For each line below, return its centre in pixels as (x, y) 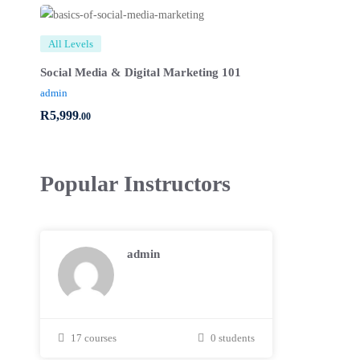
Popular (79, 183)
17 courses (94, 337)
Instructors (174, 183)
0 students (232, 337)
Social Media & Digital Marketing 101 (141, 72)
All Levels (71, 43)
